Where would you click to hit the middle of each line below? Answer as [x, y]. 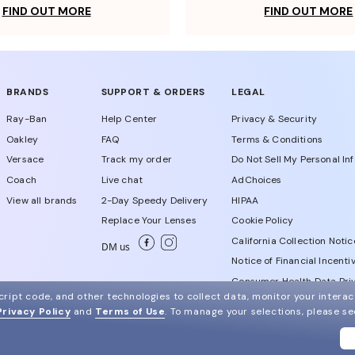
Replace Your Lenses [149, 221]
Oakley [23, 139]
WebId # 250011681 [173, 342]
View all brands [42, 200]
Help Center [129, 119]
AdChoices [257, 180]
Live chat [122, 180]
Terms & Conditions [277, 139]
